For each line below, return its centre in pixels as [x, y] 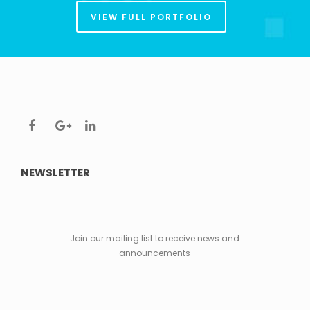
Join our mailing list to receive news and [155, 239]
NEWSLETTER [55, 173]
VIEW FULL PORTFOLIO [152, 17]
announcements [155, 253]
